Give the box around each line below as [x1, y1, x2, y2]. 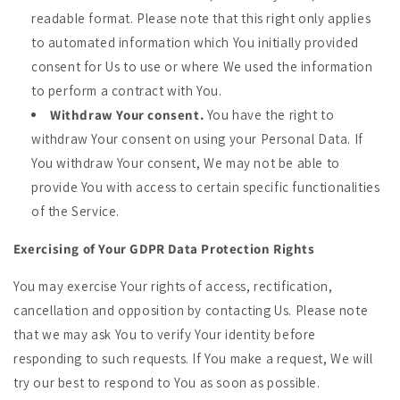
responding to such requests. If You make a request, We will [13, 350, 373, 367]
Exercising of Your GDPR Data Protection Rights [13, 240, 315, 257]
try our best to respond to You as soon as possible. [13, 374, 321, 391]
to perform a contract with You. [31, 82, 222, 99]
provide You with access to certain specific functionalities [31, 179, 380, 196]
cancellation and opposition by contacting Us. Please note [13, 302, 369, 319]
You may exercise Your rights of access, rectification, [13, 278, 333, 295]
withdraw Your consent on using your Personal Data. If [31, 130, 363, 147]
